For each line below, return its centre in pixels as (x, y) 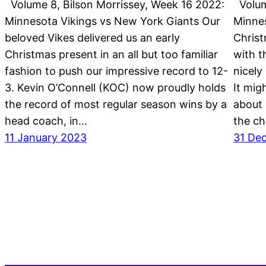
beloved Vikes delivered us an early (92, 38)
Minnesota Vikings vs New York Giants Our (113, 21)
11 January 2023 (46, 138)
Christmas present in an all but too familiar (111, 55)
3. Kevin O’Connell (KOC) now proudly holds (115, 88)
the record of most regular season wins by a (116, 104)
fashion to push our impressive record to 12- (116, 71)
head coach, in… (46, 121)
